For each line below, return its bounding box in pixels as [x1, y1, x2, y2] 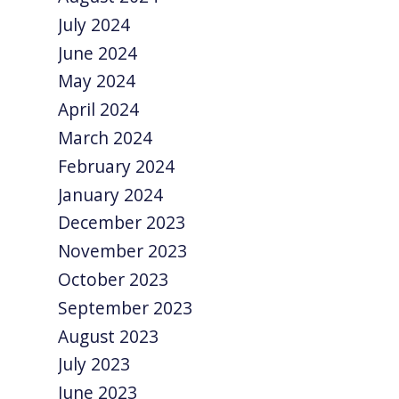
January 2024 [58, 182, 164, 207]
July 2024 [58, 12, 131, 37]
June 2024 [58, 40, 138, 65]
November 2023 [58, 239, 188, 264]
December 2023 [58, 210, 186, 235]
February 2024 [58, 153, 175, 178]
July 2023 [58, 352, 131, 377]
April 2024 [58, 97, 140, 122]
